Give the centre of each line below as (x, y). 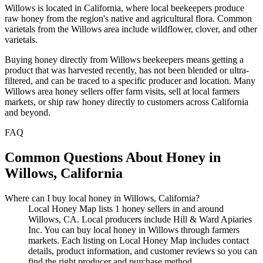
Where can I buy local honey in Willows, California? (102, 198)
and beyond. (28, 112)
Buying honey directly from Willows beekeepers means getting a (124, 59)
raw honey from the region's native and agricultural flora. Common (128, 18)
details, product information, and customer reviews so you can (143, 251)
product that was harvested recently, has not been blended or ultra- (127, 70)
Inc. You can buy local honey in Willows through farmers (134, 230)
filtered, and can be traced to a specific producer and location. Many (130, 80)
